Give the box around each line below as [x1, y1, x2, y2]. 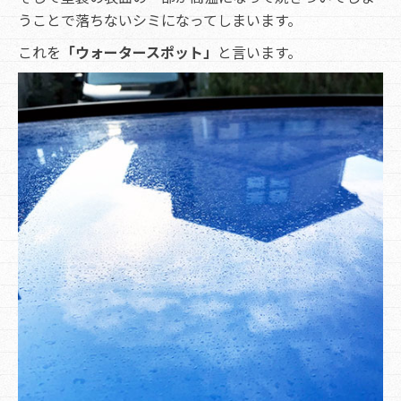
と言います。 [218, 41, 302, 64]
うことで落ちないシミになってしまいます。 [18, 9, 302, 31]
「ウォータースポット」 [61, 41, 218, 64]
